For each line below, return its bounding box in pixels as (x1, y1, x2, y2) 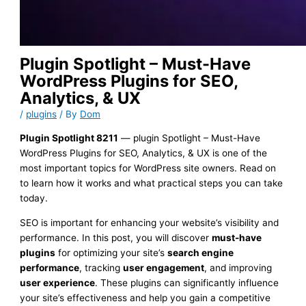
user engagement (123, 262, 205, 273)
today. (20, 193, 48, 204)
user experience (20, 277, 96, 288)
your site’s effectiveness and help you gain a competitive (20, 292, 271, 303)
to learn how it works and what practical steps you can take (20, 178, 283, 189)
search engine (167, 247, 234, 258)
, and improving (204, 262, 273, 273)
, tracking (79, 262, 124, 273)
